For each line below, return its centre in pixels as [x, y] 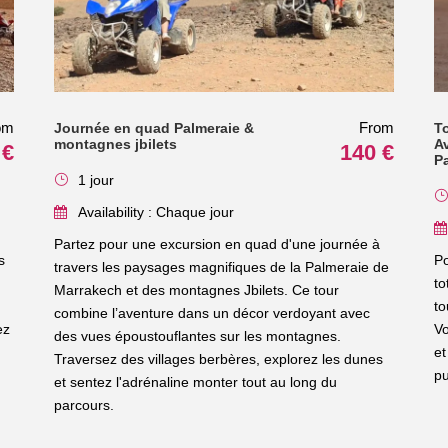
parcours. [83, 404]
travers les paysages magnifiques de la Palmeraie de [221, 266]
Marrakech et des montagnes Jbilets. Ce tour [196, 289]
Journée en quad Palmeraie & [153, 127]
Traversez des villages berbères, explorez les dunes [218, 358]
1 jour [95, 179]
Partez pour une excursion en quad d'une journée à [216, 243]
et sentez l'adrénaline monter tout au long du [195, 381]
